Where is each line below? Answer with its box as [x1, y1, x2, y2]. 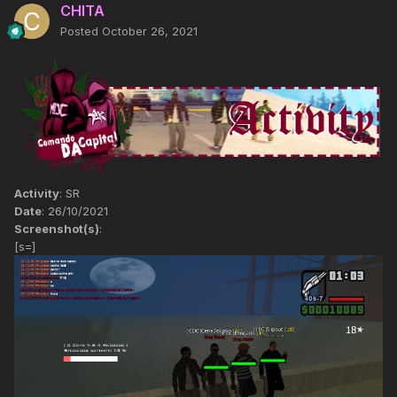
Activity [14, 186, 59, 201]
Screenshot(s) [14, 222, 99, 237]
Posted [60, 23, 102, 38]
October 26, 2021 [102, 23, 198, 38]
